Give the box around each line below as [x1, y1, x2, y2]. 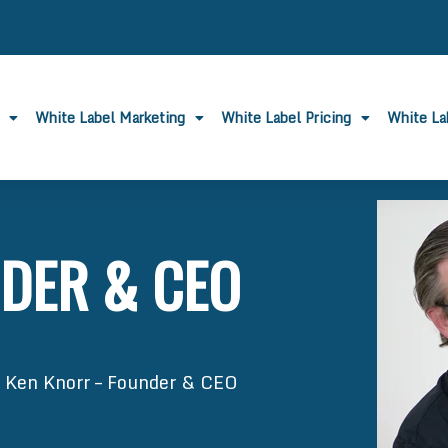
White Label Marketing [35, 105, 186, 129]
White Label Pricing [221, 105, 352, 129]
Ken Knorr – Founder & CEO [5, 366, 238, 397]
